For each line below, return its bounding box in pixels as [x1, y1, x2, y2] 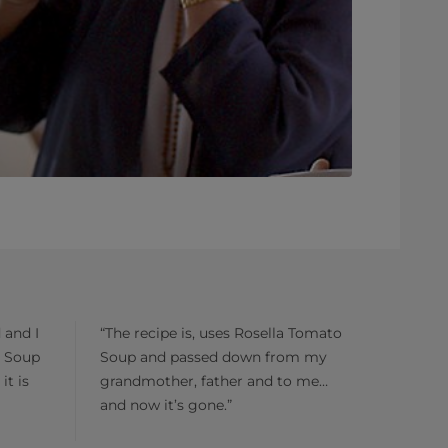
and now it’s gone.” [100, 396, 232, 414]
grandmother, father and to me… [100, 372, 328, 390]
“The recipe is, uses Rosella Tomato [100, 324, 342, 342]
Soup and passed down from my [100, 348, 327, 366]
